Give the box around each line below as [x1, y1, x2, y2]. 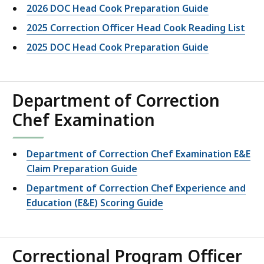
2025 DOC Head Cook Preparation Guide [27, 41, 209, 54]
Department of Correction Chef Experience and [27, 181, 246, 195]
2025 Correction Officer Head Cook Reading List [27, 21, 245, 35]
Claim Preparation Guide [27, 162, 137, 176]
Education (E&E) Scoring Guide [27, 196, 163, 210]
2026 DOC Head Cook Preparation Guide [27, 2, 209, 15]
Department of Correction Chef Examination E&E [27, 147, 250, 161]
